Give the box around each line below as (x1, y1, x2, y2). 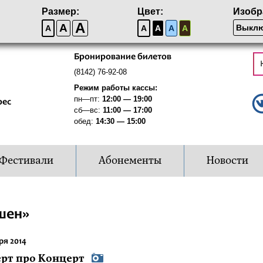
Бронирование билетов (73, 52, 171, 62)
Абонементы (98, 154, 161, 167)
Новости (206, 154, 248, 167)
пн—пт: (73, 95, 102, 103)
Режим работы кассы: (73, 83, 157, 92)
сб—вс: (73, 106, 103, 114)
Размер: (41, 6, 79, 16)
